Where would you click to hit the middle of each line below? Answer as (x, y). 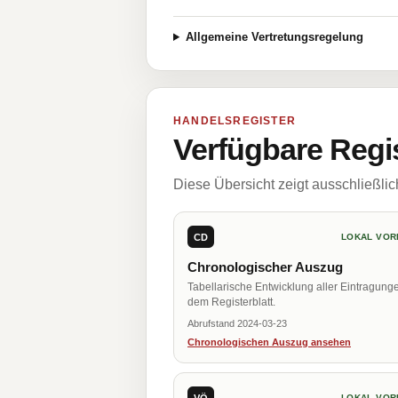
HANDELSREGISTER (235, 121)
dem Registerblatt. (231, 302)
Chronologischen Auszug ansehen (269, 342)
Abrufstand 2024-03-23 (237, 323)
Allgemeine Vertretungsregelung (274, 37)
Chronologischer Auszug (265, 267)
